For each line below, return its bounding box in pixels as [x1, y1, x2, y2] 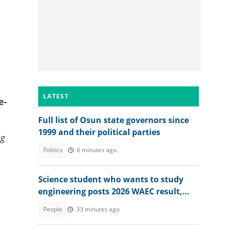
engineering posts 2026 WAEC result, [38, 186, 182, 197]
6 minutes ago [77, 146, 117, 154]
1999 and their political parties [38, 127, 160, 138]
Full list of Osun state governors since [38, 115, 189, 126]
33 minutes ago [76, 205, 120, 213]
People [43, 205, 62, 213]
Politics [43, 146, 63, 154]
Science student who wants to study [38, 174, 183, 185]
